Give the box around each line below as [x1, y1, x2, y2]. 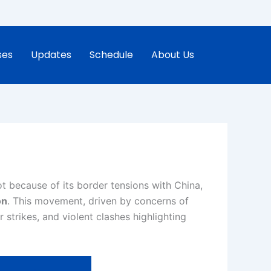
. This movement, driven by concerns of [7, 195, 189, 207]
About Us [151, 48, 194, 62]
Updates [31, 48, 71, 62]
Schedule [90, 48, 133, 62]
